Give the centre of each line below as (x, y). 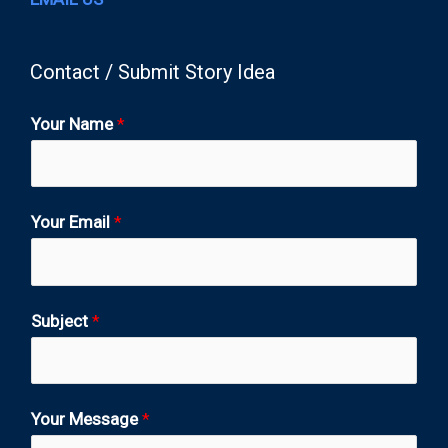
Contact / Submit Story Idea (152, 71)
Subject (61, 320)
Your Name (74, 123)
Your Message (86, 419)
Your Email (72, 222)
